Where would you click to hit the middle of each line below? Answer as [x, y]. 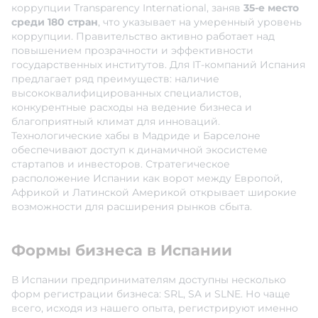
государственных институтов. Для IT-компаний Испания [158, 65]
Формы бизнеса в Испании [122, 251]
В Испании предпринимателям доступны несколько [149, 280]
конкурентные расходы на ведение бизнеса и [132, 108]
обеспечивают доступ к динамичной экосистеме [139, 150]
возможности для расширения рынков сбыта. [132, 207]
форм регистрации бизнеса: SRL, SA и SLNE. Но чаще [151, 294]
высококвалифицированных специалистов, [126, 93]
